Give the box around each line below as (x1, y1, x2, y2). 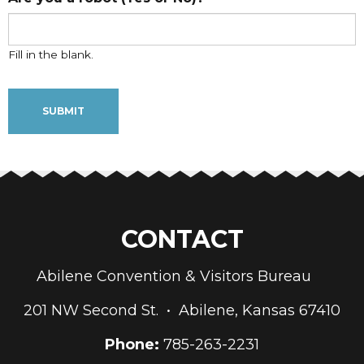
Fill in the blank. (8, 47, 93, 61)
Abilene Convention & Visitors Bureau (37, 266, 327, 285)
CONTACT (120, 223, 244, 254)
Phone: (105, 335, 159, 353)
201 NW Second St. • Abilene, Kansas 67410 (24, 301, 340, 319)
